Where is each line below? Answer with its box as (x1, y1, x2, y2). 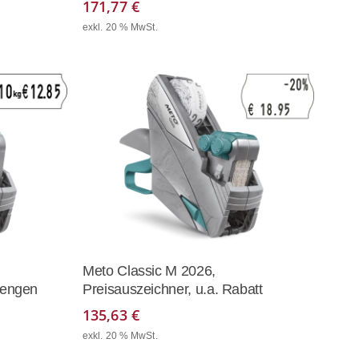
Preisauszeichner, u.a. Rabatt (83, 281, 263, 298)
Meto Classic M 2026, (83, 263, 216, 280)
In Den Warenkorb (140, 256, 274, 272)
